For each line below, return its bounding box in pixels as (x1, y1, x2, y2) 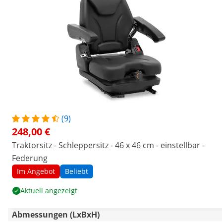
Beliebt (65, 166, 88, 176)
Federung (12, 153, 48, 164)
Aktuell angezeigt (20, 186, 77, 195)
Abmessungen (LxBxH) (12, 209, 100, 220)
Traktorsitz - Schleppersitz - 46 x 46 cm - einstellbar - (12, 140, 205, 151)
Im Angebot (17, 166, 55, 176)
